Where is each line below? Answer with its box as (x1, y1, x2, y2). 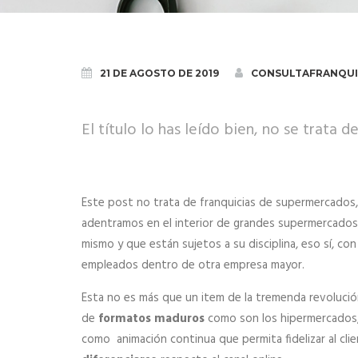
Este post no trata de (82, 193, 200, 213)
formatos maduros (98, 309, 205, 328)
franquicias (200, 193, 256, 213)
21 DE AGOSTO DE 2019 (100, 67, 219, 79)
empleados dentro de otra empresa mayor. (82, 256, 304, 275)
